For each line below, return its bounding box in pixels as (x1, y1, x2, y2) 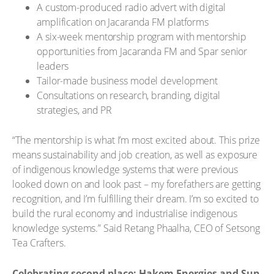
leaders (37, 59, 69, 73)
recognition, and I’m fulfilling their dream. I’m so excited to (12, 192, 259, 206)
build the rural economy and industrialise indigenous (12, 207, 237, 220)
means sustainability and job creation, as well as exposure (12, 148, 258, 161)
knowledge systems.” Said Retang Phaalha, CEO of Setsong (12, 221, 260, 235)
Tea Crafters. (12, 236, 66, 250)
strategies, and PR (37, 103, 113, 117)
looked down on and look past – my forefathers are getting (12, 177, 261, 191)
